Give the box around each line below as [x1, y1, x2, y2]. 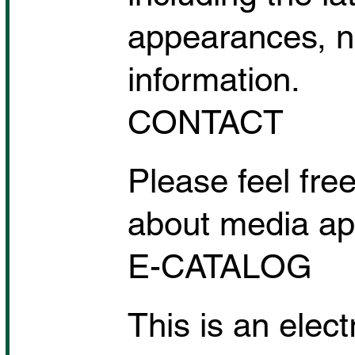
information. [128, 60, 301, 99]
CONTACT [128, 103, 284, 142]
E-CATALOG [128, 247, 313, 286]
